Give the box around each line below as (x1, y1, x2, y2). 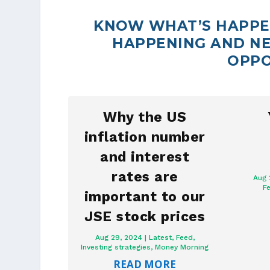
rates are (111, 169, 178, 186)
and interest (100, 149, 190, 166)
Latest (148, 233, 172, 242)
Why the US (103, 109, 187, 126)
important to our (84, 189, 206, 206)
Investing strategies (81, 243, 151, 252)
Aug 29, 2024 (95, 233, 142, 242)
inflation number (84, 129, 206, 146)
